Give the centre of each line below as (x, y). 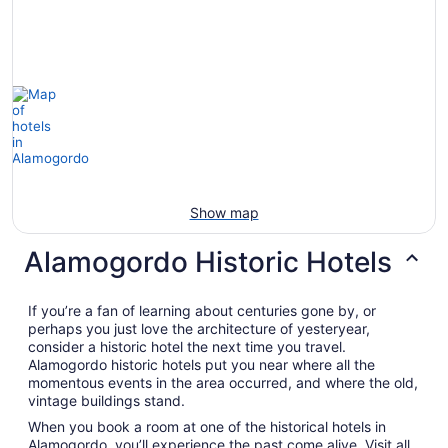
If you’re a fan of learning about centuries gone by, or (202, 310)
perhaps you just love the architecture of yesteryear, (199, 328)
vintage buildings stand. (106, 400)
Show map (224, 212)
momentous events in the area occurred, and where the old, (223, 382)
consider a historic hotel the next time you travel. (187, 346)
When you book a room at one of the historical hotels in (207, 426)
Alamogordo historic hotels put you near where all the (201, 364)
